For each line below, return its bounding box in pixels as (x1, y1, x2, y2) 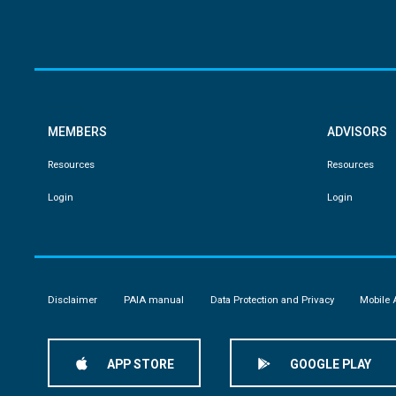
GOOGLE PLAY (289, 357, 371, 372)
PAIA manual (123, 293, 184, 307)
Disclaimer (47, 293, 97, 307)
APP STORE (107, 357, 175, 372)
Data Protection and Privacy (209, 293, 334, 307)
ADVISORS (327, 125, 388, 140)
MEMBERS (47, 125, 107, 140)
